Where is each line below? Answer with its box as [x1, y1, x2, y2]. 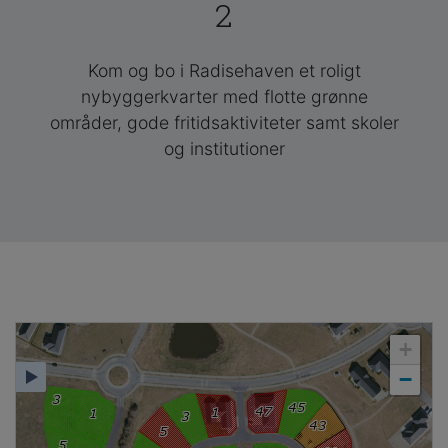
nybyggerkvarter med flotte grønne [80, 86, 368, 107]
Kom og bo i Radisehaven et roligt [87, 60, 361, 81]
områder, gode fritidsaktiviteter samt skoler [49, 112, 399, 133]
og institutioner [163, 138, 285, 159]
